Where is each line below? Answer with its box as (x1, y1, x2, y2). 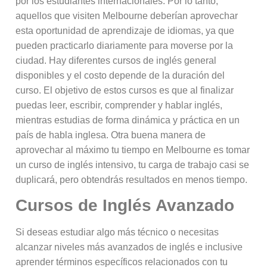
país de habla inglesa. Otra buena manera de (15, 129, 206, 140)
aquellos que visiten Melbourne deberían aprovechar (15, 10, 238, 21)
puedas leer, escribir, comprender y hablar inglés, (15, 100, 223, 110)
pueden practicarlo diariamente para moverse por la (15, 40, 234, 51)
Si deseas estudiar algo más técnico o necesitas (15, 227, 219, 238)
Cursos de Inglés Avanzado (15, 196, 240, 215)
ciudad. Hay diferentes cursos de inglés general (15, 55, 217, 66)
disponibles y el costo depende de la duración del (15, 70, 225, 80)
